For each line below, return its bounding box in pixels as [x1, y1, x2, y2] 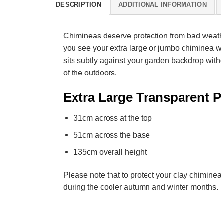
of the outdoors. [63, 68, 117, 77]
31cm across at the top [74, 113, 152, 122]
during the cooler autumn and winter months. [63, 183, 218, 192]
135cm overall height [74, 147, 147, 157]
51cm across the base [74, 130, 150, 140]
